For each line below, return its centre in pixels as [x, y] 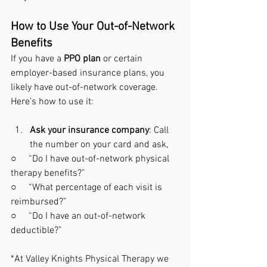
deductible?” [36, 231]
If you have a [37, 59]
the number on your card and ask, [99, 145]
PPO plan [82, 59]
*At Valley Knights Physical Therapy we [91, 259]
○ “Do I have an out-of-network [79, 216]
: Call [160, 131]
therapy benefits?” [48, 173]
